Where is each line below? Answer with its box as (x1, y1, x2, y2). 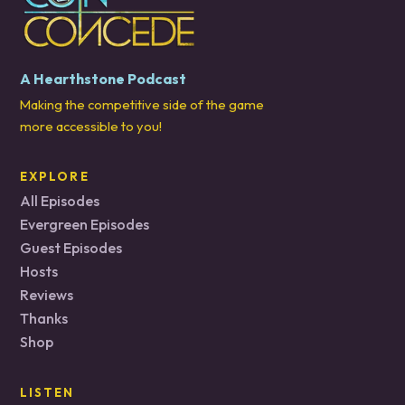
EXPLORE (20, 169, 89, 184)
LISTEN (20, 385, 75, 400)
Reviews (20, 286, 73, 304)
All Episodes (20, 192, 99, 210)
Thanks (20, 309, 68, 327)
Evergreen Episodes (20, 215, 149, 233)
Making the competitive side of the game (20, 96, 264, 113)
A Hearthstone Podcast (20, 70, 186, 88)
